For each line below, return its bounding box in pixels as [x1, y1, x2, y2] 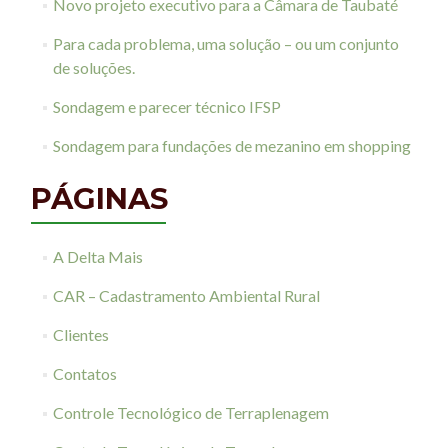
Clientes [52, 325, 109, 344]
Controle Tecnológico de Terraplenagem [52, 403, 329, 422]
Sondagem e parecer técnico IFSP [52, 97, 281, 116]
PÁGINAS [31, 181, 168, 216]
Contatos [52, 364, 117, 383]
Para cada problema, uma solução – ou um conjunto [52, 34, 399, 53]
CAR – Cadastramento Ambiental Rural [52, 286, 320, 305]
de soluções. [52, 58, 135, 77]
